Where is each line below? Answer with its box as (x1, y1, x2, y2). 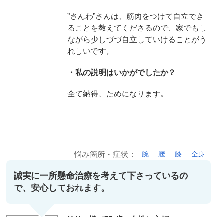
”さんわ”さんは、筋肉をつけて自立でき (67, 12, 204, 20)
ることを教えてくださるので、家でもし (67, 23, 207, 32)
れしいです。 (67, 46, 114, 55)
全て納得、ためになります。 (67, 89, 168, 98)
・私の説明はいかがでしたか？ (67, 68, 176, 77)
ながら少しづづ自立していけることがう (67, 35, 207, 44)
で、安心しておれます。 (14, 183, 110, 193)
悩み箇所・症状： (74, 150, 138, 158)
